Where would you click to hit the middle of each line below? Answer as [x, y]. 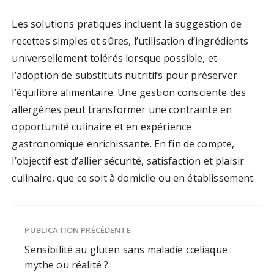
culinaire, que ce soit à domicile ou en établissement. [134, 178]
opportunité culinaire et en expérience [102, 127]
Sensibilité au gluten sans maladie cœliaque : [128, 250]
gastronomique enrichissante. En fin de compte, [123, 144]
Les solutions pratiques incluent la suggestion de [127, 24]
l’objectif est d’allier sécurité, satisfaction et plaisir [128, 161]
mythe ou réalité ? [67, 265]
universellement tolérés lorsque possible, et [115, 58]
